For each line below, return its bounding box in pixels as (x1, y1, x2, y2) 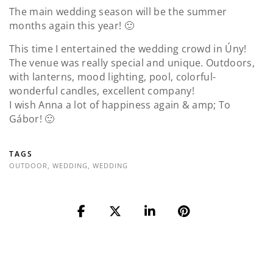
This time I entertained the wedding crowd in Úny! (9, 42, 247, 56)
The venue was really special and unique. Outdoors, (9, 56, 255, 70)
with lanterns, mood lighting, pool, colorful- (9, 70, 216, 84)
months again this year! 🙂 (9, 19, 135, 33)
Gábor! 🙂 (9, 112, 55, 126)
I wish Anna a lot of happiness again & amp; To (9, 98, 231, 112)
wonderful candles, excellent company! (9, 84, 194, 98)
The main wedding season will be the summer (9, 5, 227, 19)
